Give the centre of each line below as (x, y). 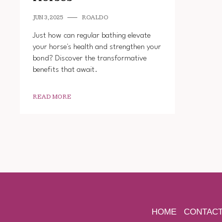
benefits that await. (65, 70)
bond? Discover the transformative (89, 59)
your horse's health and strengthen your (97, 47)
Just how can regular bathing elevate (91, 36)
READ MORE (52, 97)
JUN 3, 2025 (48, 18)
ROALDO (95, 18)
